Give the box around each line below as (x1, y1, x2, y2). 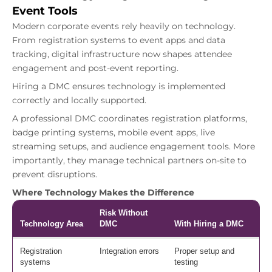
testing (174, 257, 198, 267)
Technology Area (20, 219, 83, 229)
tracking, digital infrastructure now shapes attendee (12, 49, 232, 60)
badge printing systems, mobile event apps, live (12, 127, 215, 138)
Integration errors (100, 246, 159, 256)
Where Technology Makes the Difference (12, 187, 194, 199)
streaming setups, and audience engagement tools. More (12, 141, 255, 152)
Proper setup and (174, 246, 234, 256)
